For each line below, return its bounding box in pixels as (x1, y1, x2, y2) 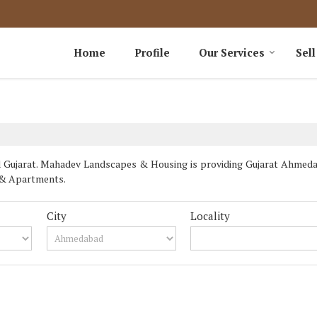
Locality (190, 209, 231, 223)
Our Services (199, 45, 265, 59)
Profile (134, 45, 170, 59)
